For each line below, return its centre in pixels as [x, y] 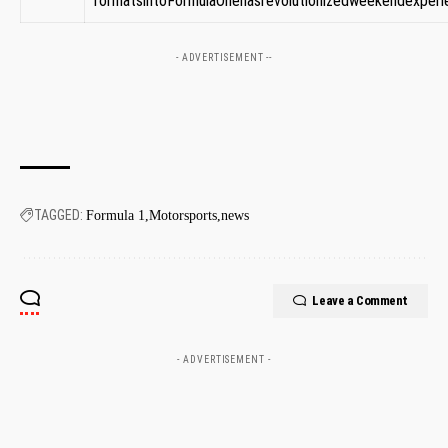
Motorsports [183, 215]
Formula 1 [115, 215]
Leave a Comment [360, 300]
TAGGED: [58, 214]
